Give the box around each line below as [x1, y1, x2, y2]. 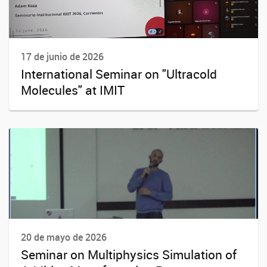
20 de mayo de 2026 [21, 231, 107, 244]
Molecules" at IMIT [21, 81, 125, 98]
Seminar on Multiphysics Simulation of [21, 246, 237, 263]
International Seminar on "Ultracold [21, 65, 217, 82]
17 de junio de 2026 [21, 49, 104, 63]
